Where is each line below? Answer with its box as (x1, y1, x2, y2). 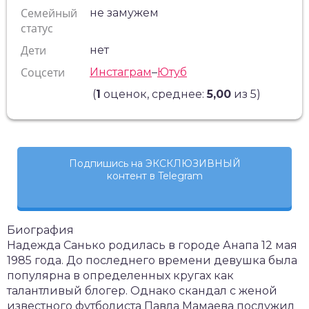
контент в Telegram (106, 170, 203, 182)
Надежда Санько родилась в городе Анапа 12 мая (7, 239, 297, 252)
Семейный (21, 6, 77, 21)
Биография (7, 223, 74, 237)
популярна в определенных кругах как (7, 269, 234, 282)
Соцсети (21, 65, 65, 80)
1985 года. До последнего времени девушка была (7, 254, 297, 267)
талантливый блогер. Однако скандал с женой (7, 284, 277, 297)
